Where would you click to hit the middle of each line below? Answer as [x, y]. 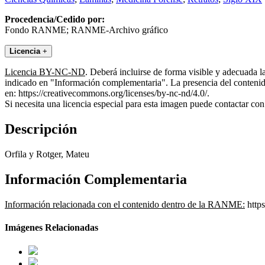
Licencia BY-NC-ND [45, 72]
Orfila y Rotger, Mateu [47, 154]
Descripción [41, 129]
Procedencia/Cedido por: [55, 20]
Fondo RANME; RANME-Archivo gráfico [86, 30]
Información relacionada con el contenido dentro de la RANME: [125, 204]
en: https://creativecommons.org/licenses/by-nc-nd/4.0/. [107, 93]
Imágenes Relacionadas [51, 228]
